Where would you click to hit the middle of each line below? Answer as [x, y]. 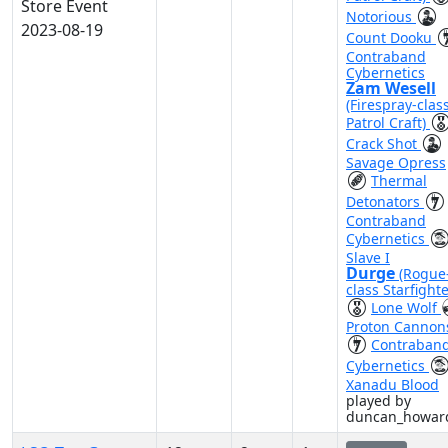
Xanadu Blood [392, 384]
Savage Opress [396, 162]
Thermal [399, 180]
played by [378, 400]
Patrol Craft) [388, 122]
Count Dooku [391, 37]
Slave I [368, 257]
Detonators [385, 201]
